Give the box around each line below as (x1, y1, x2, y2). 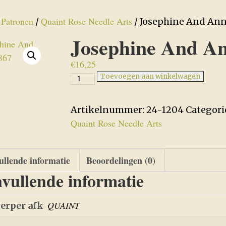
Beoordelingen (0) (86, 154, 156, 167)
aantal (70, 126, 99, 138)
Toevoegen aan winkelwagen (100, 72, 200, 81)
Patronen (1, 15, 34, 27)
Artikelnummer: (70, 104, 146, 116)
